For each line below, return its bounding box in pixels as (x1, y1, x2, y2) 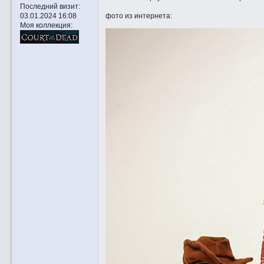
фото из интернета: (105, 11, 172, 20)
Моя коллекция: (19, 21, 72, 29)
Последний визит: (19, 2, 80, 11)
